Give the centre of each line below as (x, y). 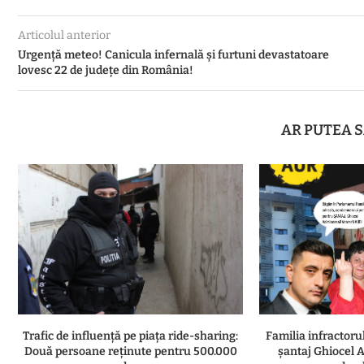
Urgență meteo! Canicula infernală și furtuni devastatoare (173, 55)
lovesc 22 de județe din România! (106, 70)
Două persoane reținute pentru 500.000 (130, 351)
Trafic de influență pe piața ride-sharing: (131, 336)
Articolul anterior (64, 35)
